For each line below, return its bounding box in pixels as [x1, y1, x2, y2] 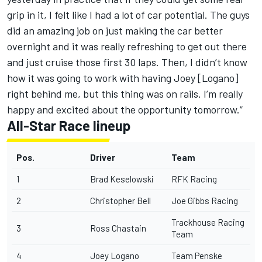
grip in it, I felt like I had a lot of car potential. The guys [7, 8, 250, 21]
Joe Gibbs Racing [171, 195, 238, 206]
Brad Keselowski [90, 173, 154, 184]
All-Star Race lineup [7, 116, 130, 134]
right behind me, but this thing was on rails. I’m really [7, 87, 243, 100]
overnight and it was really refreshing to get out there [7, 39, 247, 53]
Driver [90, 151, 115, 163]
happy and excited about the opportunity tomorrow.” [7, 102, 243, 116]
